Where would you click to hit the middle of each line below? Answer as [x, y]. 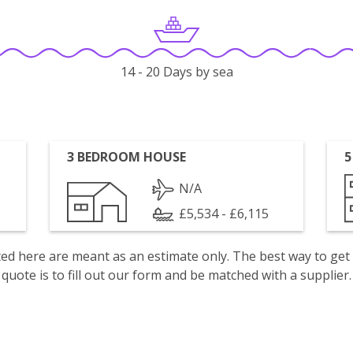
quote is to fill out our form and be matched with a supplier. [176, 275]
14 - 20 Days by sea [176, 72]
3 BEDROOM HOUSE [127, 157]
